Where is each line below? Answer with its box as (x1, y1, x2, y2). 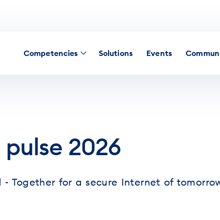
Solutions (98, 48, 133, 58)
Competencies (23, 48, 78, 58)
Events (146, 48, 172, 58)
